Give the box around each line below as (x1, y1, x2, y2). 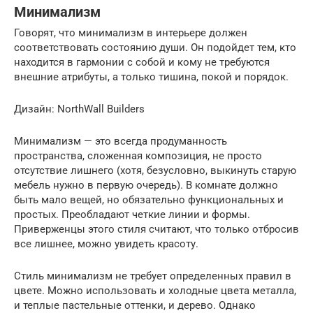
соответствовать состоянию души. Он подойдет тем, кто (14, 41, 296, 54)
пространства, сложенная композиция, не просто (14, 150, 262, 163)
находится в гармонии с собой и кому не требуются (14, 56, 270, 69)
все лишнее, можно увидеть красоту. (14, 238, 198, 251)
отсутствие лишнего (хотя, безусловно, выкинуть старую (14, 164, 296, 177)
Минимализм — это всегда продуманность (14, 135, 227, 148)
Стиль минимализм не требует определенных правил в (14, 270, 291, 283)
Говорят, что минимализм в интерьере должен (14, 27, 247, 40)
